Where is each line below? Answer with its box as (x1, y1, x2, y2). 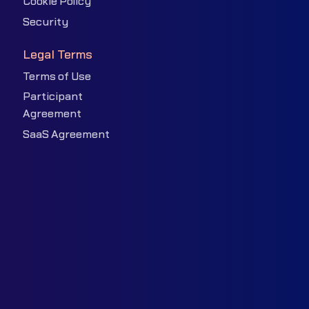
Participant (23, 91, 83, 103)
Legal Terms (23, 48, 93, 61)
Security (23, 17, 69, 28)
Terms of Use (23, 70, 92, 82)
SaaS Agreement (23, 129, 110, 140)
